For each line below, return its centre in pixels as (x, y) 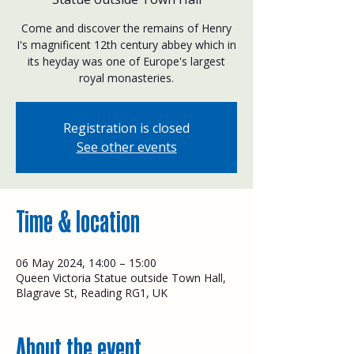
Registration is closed (126, 128)
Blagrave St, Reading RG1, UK (92, 292)
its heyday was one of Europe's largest (126, 61)
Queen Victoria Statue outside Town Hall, (121, 277)
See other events (126, 147)
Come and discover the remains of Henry (126, 28)
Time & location (78, 222)
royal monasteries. (126, 77)
